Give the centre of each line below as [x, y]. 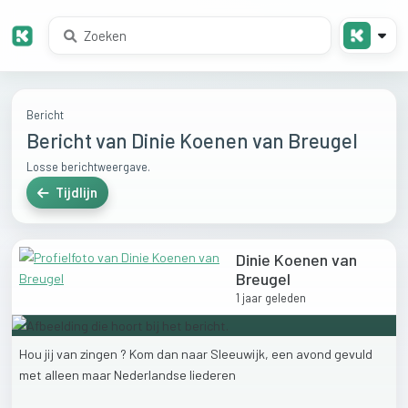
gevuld [353, 354]
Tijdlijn [75, 193]
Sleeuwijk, [241, 354]
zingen [100, 354]
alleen [63, 375]
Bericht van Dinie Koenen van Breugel [192, 141]
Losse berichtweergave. [88, 167]
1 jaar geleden [271, 298]
